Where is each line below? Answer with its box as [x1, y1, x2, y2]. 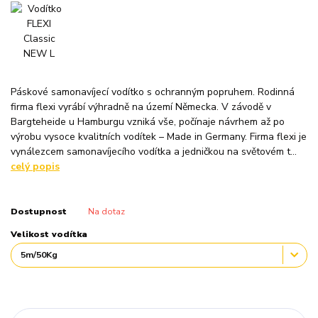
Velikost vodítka [11, 228, 87, 240]
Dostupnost [11, 205, 67, 217]
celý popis [11, 159, 60, 173]
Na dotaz [87, 205, 125, 217]
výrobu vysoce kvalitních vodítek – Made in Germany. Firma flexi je [11, 129, 307, 143]
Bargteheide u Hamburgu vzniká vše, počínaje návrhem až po [11, 114, 285, 128]
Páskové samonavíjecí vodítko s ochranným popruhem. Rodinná [11, 84, 295, 99]
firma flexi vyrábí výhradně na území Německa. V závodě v [11, 99, 271, 114]
